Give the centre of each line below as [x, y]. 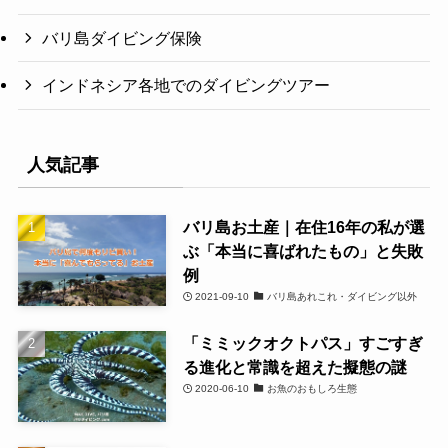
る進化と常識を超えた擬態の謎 [294, 366]
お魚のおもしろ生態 [311, 388]
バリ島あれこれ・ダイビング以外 [341, 296]
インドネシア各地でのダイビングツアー [186, 85]
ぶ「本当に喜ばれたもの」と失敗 [302, 250]
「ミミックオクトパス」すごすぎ [302, 342]
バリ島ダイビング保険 [122, 38]
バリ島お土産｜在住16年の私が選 [303, 226]
